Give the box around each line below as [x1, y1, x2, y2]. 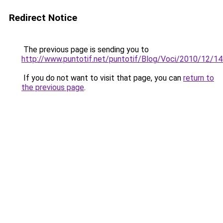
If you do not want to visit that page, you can [21, 73, 183, 83]
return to [183, 73, 214, 83]
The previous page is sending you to [21, 45, 149, 54]
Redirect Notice [9, 12, 77, 23]
